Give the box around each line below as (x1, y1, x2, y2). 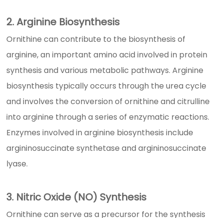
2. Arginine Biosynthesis (6, 15, 120, 29)
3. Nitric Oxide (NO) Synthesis (6, 190, 147, 204)
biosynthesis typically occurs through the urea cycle (6, 80, 207, 92)
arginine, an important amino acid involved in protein (6, 49, 208, 61)
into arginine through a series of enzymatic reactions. (6, 111, 210, 123)
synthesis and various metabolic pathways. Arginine (6, 65, 204, 76)
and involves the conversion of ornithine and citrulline (6, 96, 210, 108)
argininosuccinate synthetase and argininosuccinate (6, 143, 207, 154)
